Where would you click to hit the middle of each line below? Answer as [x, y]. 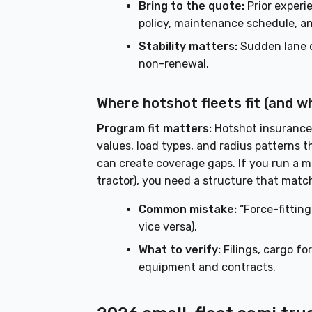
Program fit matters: [155, 129]
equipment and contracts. [208, 267]
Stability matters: [188, 47]
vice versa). [168, 227]
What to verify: [180, 250]
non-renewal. [174, 64]
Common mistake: [188, 210]
